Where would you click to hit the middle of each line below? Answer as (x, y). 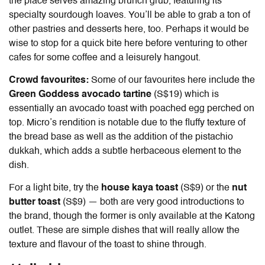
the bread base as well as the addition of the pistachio (121, 138)
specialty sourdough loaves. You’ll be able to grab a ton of (130, 16)
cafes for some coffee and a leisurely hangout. (106, 58)
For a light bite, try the (55, 188)
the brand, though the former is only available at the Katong (132, 217)
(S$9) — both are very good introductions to (153, 203)
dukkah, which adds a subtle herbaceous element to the (125, 152)
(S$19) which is (186, 95)
